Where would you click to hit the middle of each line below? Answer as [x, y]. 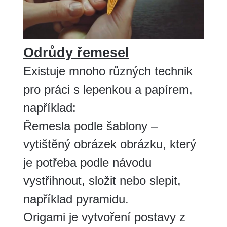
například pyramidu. [76, 199]
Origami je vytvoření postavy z [104, 217]
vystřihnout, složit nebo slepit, [102, 180]
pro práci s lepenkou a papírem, [108, 89]
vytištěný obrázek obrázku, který [110, 144]
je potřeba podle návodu [87, 162]
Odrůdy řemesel [76, 52]
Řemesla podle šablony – [90, 126]
